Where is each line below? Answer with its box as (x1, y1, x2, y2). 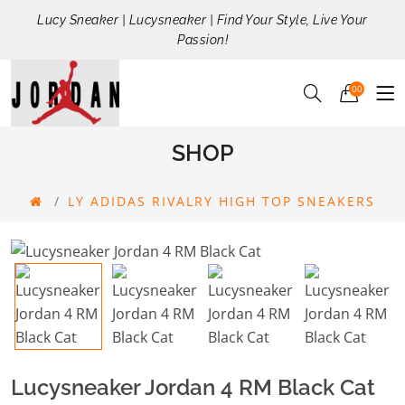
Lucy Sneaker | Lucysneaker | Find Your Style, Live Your (37, 13, 368, 27)
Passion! (177, 33, 228, 47)
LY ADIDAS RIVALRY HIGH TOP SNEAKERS (68, 193, 375, 211)
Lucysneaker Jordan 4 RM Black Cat (11, 374, 375, 401)
